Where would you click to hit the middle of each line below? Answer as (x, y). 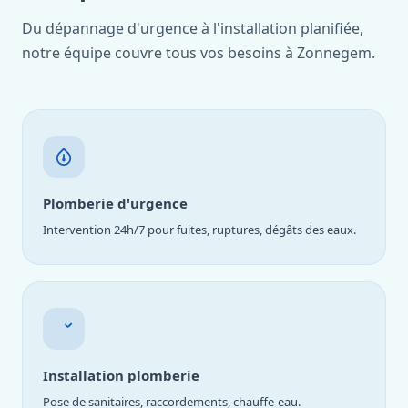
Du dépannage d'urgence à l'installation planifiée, (193, 28)
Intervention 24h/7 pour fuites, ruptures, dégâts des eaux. (199, 229)
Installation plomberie (121, 375)
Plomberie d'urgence (115, 203)
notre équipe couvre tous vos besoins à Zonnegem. (199, 53)
